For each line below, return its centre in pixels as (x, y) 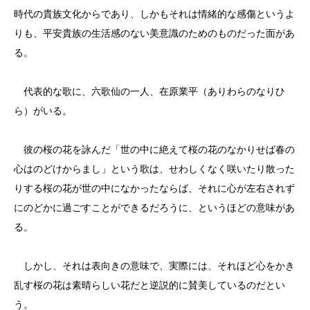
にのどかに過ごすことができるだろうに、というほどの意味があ (154, 208)
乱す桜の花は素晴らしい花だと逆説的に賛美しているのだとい (149, 285)
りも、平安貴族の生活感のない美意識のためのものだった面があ (154, 33)
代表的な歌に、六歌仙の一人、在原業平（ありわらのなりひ (149, 91)
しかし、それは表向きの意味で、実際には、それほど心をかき (154, 266)
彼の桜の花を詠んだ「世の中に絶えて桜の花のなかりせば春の (154, 149)
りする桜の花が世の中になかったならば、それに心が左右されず (154, 188)
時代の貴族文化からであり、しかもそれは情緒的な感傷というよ (154, 14)
